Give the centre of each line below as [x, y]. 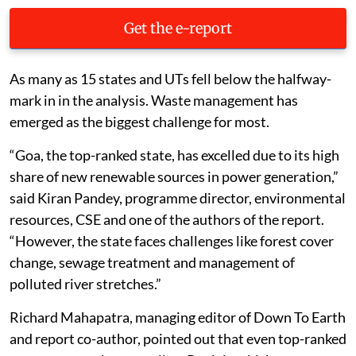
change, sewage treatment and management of [152, 262]
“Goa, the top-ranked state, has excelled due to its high [174, 155]
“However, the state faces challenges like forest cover [172, 240]
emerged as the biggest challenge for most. [139, 121]
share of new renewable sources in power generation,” [174, 176]
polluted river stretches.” [85, 283]
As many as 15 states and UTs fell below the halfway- [170, 78]
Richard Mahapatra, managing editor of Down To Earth [178, 317]
